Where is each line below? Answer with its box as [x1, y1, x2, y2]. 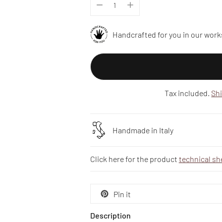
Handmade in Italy [112, 125, 173, 135]
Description [90, 211, 131, 221]
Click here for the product [90, 154, 179, 164]
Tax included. [165, 88, 212, 98]
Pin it [113, 189, 131, 199]
